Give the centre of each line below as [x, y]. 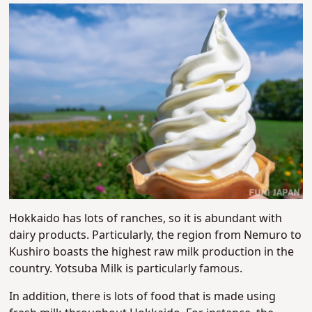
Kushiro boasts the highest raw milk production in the [152, 252]
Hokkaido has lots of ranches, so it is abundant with [146, 218]
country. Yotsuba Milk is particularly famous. [126, 268]
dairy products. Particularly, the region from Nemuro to [156, 235]
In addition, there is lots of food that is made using [143, 296]
